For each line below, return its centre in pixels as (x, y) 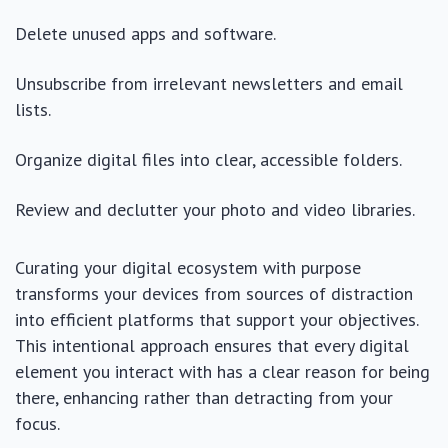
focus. (37, 423)
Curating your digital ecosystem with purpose (188, 267)
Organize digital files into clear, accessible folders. (208, 159)
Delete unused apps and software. (145, 33)
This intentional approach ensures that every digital (212, 345)
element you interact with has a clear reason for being (222, 371)
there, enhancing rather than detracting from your (204, 397)
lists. (33, 109)
